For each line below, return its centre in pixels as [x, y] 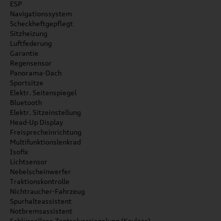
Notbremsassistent [41, 211]
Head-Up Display [37, 122]
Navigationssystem [41, 14]
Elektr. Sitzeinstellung [45, 112]
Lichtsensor [29, 162]
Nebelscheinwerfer [40, 171]
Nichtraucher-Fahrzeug [47, 191]
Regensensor [31, 63]
